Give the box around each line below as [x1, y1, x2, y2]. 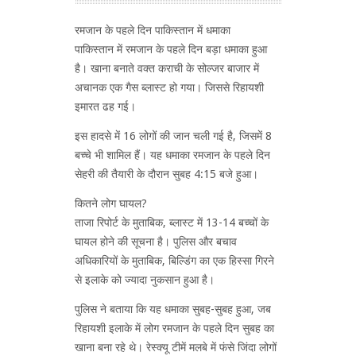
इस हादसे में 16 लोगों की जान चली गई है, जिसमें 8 [75, 129, 272, 142]
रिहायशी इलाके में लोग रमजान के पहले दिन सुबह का [75, 321, 274, 335]
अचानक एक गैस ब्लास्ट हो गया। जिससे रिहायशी [75, 80, 264, 94]
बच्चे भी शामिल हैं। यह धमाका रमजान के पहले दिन [75, 148, 270, 161]
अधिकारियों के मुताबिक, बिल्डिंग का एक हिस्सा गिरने [75, 253, 274, 267]
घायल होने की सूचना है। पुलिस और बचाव [75, 234, 237, 248]
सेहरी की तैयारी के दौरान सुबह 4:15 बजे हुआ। [75, 167, 258, 180]
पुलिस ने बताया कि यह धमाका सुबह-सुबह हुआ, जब [75, 302, 271, 315]
